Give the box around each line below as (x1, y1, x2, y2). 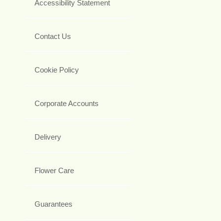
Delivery (35, 132, 61, 141)
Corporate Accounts (35, 99, 99, 108)
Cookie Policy (35, 65, 79, 74)
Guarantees (35, 199, 73, 208)
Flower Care (35, 166, 74, 175)
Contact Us (35, 32, 71, 40)
